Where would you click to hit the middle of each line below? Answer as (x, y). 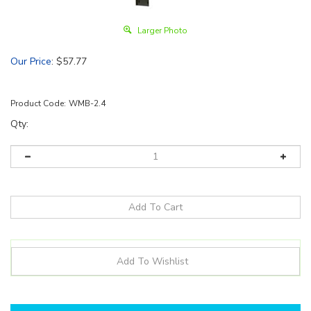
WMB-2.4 (87, 103)
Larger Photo (161, 31)
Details (39, 294)
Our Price (31, 61)
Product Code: (38, 103)
